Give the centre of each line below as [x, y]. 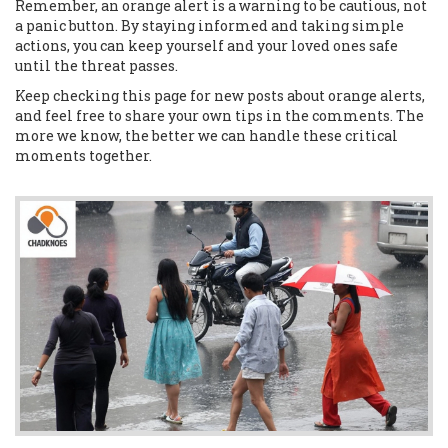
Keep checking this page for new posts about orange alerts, [220, 95]
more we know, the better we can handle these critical [206, 135]
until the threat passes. [96, 65]
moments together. [83, 155]
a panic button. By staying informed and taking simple [209, 25]
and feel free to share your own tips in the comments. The [219, 115]
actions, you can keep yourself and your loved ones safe [206, 45]
